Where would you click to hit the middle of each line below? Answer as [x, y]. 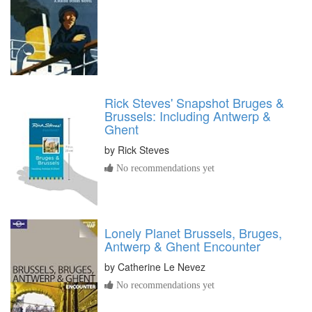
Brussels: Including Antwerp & [188, 116]
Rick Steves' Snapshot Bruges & [194, 103]
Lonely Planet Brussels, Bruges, [193, 232]
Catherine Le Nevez [162, 266]
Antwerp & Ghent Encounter [182, 245]
